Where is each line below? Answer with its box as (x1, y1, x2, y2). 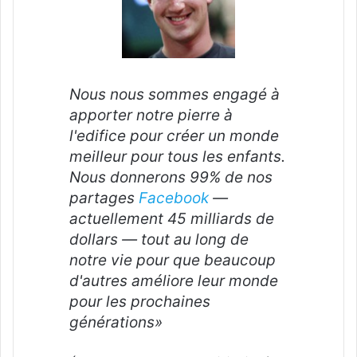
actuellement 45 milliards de (69, 209, 274, 228)
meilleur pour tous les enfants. (69, 147, 285, 166)
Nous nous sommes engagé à (69, 84, 280, 104)
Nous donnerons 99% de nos (69, 167, 273, 186)
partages (69, 188, 139, 207)
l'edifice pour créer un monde (69, 126, 279, 145)
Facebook (139, 188, 209, 207)
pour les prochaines (69, 292, 210, 311)
